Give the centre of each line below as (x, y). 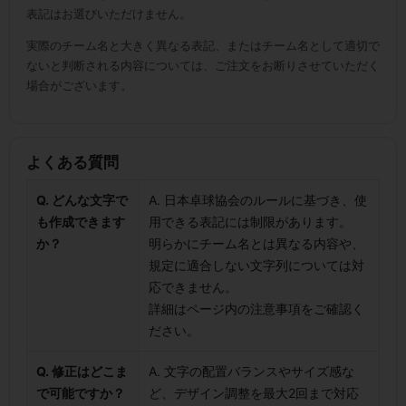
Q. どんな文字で (82, 200)
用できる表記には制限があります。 (250, 222)
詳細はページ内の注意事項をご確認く (256, 309)
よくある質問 (72, 163)
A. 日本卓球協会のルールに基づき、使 (258, 200)
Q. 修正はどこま (82, 372)
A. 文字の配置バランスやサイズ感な (251, 372)
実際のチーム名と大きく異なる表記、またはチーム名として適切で (203, 46)
